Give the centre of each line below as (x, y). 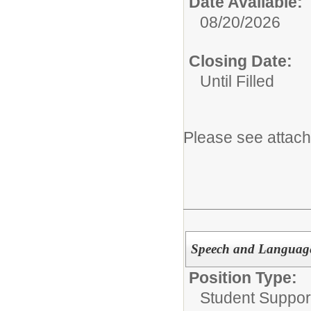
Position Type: (243, 277)
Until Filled (237, 81)
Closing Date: (241, 61)
